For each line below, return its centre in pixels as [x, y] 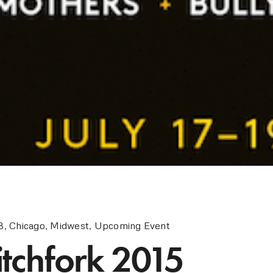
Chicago [27, 226]
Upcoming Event [132, 226]
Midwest [70, 226]
